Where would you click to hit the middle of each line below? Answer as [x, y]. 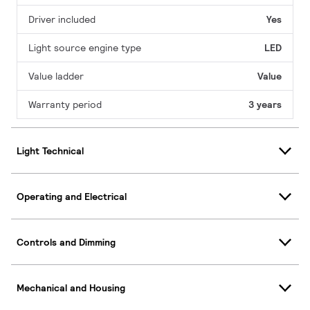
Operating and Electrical [72, 196]
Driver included [62, 20]
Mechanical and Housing [71, 288]
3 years [265, 105]
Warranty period [65, 105]
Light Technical [50, 151]
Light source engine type [85, 48]
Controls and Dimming [66, 242]
